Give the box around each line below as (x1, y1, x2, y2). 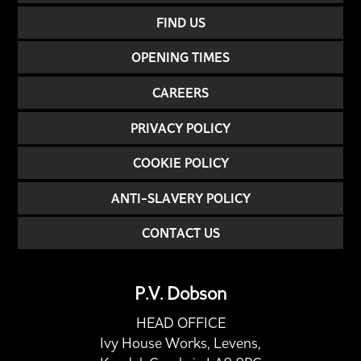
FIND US (156, 14, 205, 31)
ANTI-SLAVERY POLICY (110, 189, 251, 206)
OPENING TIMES (131, 49, 230, 66)
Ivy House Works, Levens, (100, 334, 261, 352)
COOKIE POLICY (132, 155, 229, 172)
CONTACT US (141, 225, 220, 242)
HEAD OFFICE (135, 313, 226, 332)
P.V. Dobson (135, 282, 226, 305)
